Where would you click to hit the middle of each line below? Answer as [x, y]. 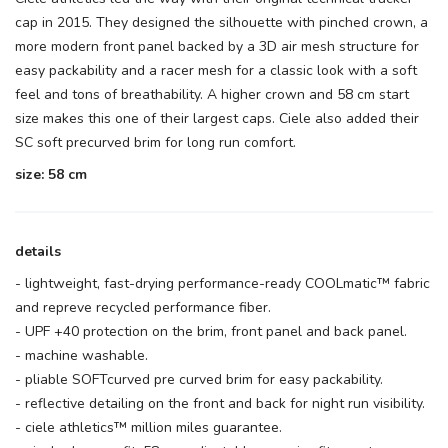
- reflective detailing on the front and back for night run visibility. [220, 403]
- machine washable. [81, 355]
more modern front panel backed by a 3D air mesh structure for [217, 46]
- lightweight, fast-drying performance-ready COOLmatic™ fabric [222, 283]
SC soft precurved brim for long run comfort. [155, 142]
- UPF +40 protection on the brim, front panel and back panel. [211, 331]
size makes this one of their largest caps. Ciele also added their [217, 118]
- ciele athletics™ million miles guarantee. [148, 427]
